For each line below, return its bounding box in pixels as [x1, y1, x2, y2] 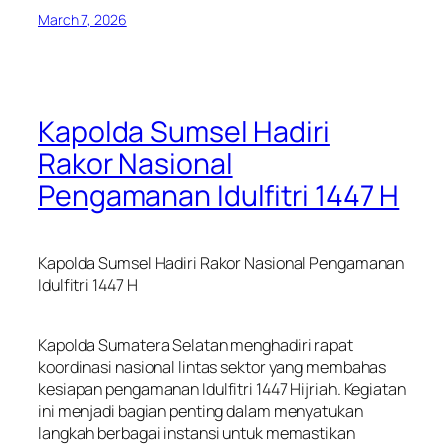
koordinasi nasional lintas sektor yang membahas [38, 355, 387, 378]
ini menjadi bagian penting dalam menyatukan [38, 399, 363, 422]
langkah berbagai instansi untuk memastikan [38, 421, 355, 444]
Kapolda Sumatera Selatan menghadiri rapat [38, 333, 353, 356]
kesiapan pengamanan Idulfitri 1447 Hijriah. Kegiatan [38, 377, 406, 400]
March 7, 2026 [38, 10, 127, 30]
